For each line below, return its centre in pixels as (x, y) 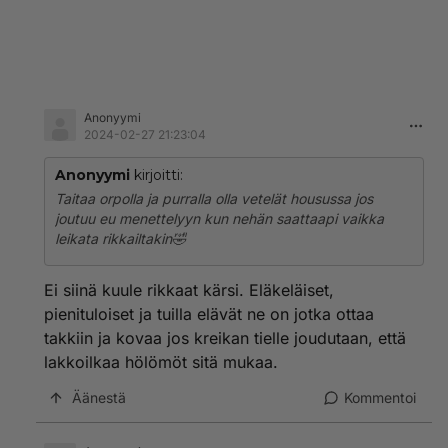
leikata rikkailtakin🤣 (120, 238)
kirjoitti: (156, 175)
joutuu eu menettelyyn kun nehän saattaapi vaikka (219, 218)
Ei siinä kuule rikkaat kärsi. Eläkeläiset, (189, 290)
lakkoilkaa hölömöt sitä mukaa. (161, 362)
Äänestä (99, 397)
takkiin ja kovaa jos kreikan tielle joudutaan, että (225, 338)
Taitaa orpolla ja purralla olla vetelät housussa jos (214, 198)
